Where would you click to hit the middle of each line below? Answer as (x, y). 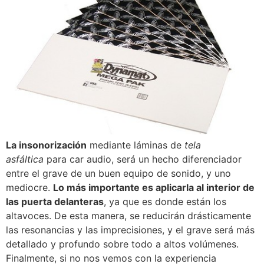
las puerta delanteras (55, 202)
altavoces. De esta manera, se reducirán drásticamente (128, 216)
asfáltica (25, 159)
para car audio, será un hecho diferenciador (143, 159)
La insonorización (46, 145)
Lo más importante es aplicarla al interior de (154, 188)
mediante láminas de (136, 145)
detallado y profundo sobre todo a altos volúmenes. (122, 244)
